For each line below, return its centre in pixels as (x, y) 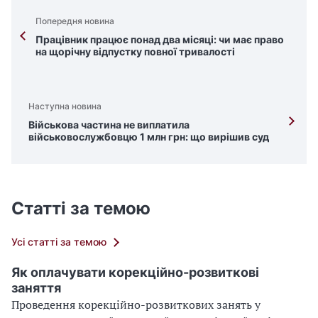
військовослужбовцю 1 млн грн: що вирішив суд (149, 136)
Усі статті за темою (59, 242)
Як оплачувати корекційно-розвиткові (135, 273)
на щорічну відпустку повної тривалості (135, 51)
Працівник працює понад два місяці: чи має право (160, 39)
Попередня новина (75, 21)
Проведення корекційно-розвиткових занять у (136, 305)
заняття (36, 288)
